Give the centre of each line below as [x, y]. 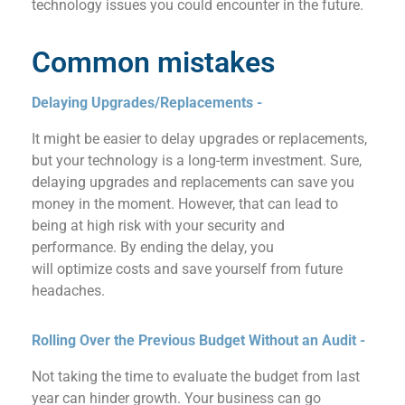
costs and [147, 268]
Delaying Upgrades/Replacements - [147, 102]
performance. [76, 247]
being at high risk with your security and [158, 225]
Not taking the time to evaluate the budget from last [196, 376]
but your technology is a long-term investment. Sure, [197, 160]
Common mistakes [153, 62]
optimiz [81, 268]
